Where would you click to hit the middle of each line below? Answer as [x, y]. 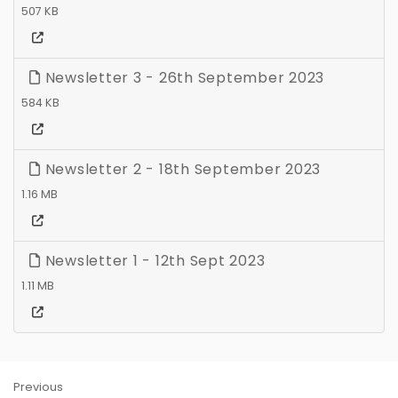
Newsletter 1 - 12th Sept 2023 [153, 260]
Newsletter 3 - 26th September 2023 [182, 77]
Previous [38, 386]
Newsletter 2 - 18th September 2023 [180, 169]
